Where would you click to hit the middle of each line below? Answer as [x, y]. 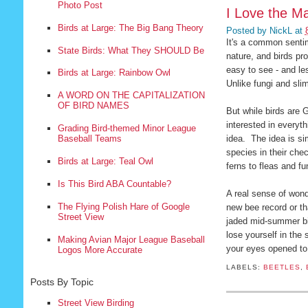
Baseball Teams [89, 139]
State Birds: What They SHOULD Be [131, 50]
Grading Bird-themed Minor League [126, 129]
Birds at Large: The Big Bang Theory [130, 27]
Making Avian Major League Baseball [131, 239]
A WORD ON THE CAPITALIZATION [131, 96]
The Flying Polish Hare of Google [123, 207]
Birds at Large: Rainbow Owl [114, 73]
